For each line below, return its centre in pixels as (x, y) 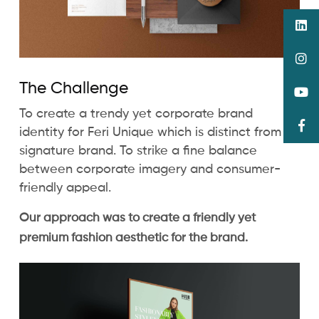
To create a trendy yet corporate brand (136, 114)
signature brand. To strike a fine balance (138, 151)
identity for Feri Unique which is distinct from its (159, 133)
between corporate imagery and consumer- (150, 170)
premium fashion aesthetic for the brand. (134, 239)
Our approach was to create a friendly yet (137, 219)
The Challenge (74, 89)
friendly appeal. (65, 188)
